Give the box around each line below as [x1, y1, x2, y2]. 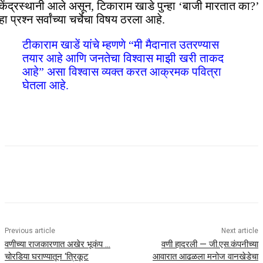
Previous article [5, 227, 55, 235]
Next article [221, 227, 258, 235]
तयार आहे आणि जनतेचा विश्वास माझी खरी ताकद [22, 52, 224, 65]
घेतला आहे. [22, 79, 72, 92]
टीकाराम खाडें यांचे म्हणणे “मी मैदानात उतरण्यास [22, 38, 219, 52]
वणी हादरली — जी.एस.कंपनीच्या [161, 239, 258, 250]
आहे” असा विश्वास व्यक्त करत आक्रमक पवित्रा [22, 65, 221, 79]
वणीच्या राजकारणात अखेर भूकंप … [5, 239, 110, 250]
